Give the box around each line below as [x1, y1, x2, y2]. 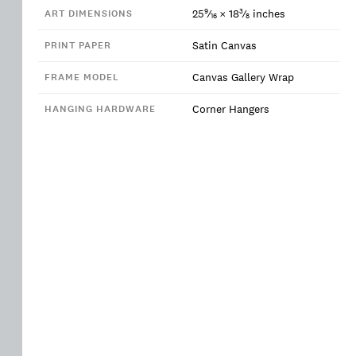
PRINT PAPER [44, 39, 111, 52]
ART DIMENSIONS [44, 7, 133, 20]
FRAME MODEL [44, 71, 119, 83]
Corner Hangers [192, 102, 269, 116]
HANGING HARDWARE [44, 103, 156, 115]
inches [253, 6, 285, 21]
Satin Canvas [192, 38, 257, 52]
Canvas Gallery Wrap [192, 70, 294, 84]
